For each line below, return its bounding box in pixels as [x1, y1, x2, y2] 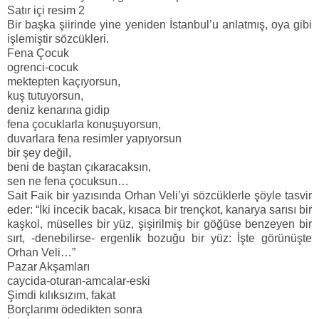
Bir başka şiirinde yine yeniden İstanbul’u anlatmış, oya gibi [7, 19, 312, 31]
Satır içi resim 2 [7, 4, 85, 17]
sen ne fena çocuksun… [7, 175, 129, 188]
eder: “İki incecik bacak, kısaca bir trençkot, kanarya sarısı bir [7, 204, 312, 216]
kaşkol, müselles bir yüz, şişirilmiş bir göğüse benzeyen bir [7, 218, 312, 231]
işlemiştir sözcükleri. [7, 33, 109, 46]
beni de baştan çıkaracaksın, [7, 161, 151, 174]
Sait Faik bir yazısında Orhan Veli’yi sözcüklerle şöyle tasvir [7, 189, 312, 202]
